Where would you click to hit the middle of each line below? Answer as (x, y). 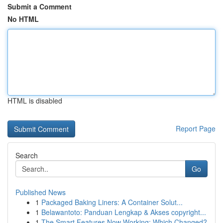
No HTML (23, 19)
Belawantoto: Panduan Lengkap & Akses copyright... (124, 212)
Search (27, 155)
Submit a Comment (40, 6)
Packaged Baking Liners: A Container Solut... (112, 202)
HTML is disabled (35, 101)
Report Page (196, 128)
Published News (41, 192)
